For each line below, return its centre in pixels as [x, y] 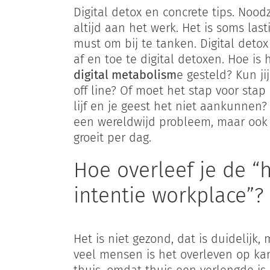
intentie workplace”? [168, 195]
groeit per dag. [112, 137]
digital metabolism [125, 74]
